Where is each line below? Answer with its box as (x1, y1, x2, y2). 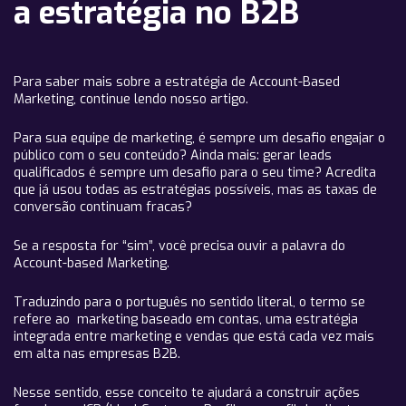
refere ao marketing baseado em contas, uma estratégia (14, 311, 358, 328)
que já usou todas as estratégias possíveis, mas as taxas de (14, 181, 377, 198)
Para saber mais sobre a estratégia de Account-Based (14, 73, 340, 91)
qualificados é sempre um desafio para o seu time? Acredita (14, 164, 376, 181)
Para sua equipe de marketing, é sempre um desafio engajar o (14, 130, 385, 147)
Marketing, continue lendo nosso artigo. (14, 91, 248, 108)
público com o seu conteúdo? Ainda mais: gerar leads (14, 147, 332, 164)
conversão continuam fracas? (14, 198, 192, 216)
